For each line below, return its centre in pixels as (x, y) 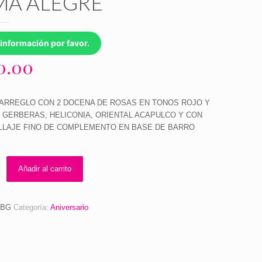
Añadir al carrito (44, 169)
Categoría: (32, 207)
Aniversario (69, 207)
